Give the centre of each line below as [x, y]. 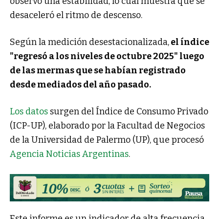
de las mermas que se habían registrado [98, 71]
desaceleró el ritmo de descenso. [76, 15]
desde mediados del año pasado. [80, 85]
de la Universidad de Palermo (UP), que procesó [107, 140]
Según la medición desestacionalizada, [89, 42]
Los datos [29, 112]
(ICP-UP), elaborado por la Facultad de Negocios [107, 126]
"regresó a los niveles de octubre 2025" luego [107, 56]
